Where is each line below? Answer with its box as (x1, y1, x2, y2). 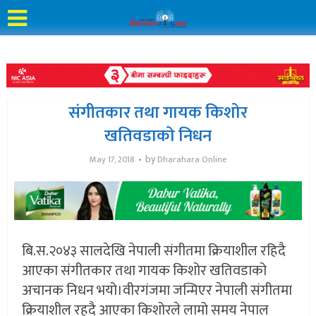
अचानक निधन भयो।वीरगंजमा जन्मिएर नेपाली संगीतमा (22, 279, 293, 303)
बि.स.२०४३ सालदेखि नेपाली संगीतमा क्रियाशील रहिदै (22, 239, 286, 264)
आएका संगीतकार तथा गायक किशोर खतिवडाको (22, 259, 267, 284)
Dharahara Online (157, 152, 226, 166)
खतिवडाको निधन (104, 121, 212, 150)
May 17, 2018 (90, 152, 135, 166)
